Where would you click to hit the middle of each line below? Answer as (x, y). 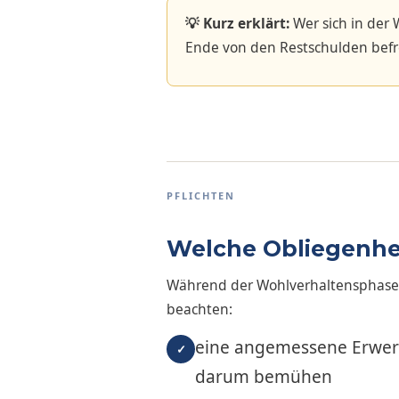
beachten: (199, 309)
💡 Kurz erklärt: (237, 23)
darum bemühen (264, 376)
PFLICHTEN (201, 195)
